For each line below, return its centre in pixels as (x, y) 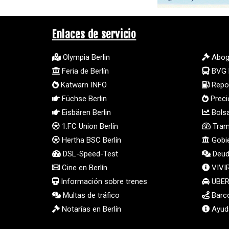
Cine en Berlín (84, 168)
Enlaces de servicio (94, 35)
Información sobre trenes (103, 182)
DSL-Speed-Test (89, 154)
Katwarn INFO (83, 85)
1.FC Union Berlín (89, 127)
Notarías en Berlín (90, 209)
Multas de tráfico (90, 196)
